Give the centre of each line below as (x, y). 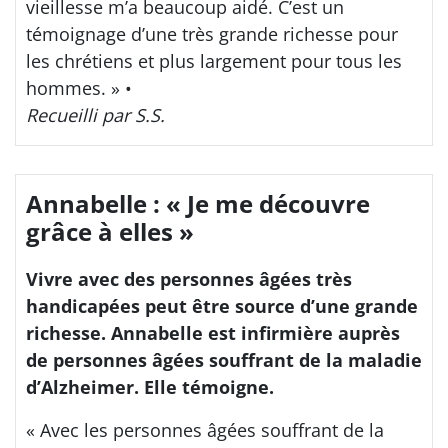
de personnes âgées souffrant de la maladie (224, 360)
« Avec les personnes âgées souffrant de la (205, 430)
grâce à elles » (110, 231)
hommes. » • (79, 88)
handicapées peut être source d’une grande (222, 306)
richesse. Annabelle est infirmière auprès (213, 333)
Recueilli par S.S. (95, 115)
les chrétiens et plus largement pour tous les (214, 61)
